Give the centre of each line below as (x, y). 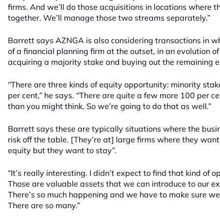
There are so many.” (44, 205)
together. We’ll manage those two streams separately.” (109, 18)
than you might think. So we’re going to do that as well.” (110, 106)
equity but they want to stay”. (62, 150)
